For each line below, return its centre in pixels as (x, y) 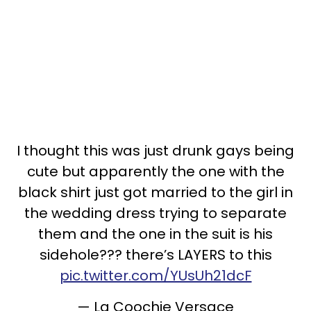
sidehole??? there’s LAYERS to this (155, 254)
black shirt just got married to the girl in (155, 192)
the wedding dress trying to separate (155, 213)
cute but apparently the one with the (155, 171)
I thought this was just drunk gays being (155, 150)
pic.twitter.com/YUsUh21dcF (155, 275)
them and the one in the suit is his (155, 234)
